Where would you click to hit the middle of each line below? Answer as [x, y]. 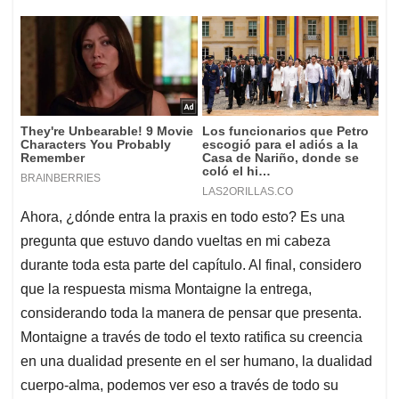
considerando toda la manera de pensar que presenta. [191, 313]
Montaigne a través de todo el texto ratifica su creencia [191, 338]
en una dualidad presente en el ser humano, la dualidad [196, 362]
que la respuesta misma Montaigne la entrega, [166, 289]
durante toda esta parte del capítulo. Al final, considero [191, 265]
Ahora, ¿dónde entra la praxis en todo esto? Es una [183, 217]
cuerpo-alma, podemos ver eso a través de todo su [179, 386]
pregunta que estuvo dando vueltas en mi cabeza [175, 241]
